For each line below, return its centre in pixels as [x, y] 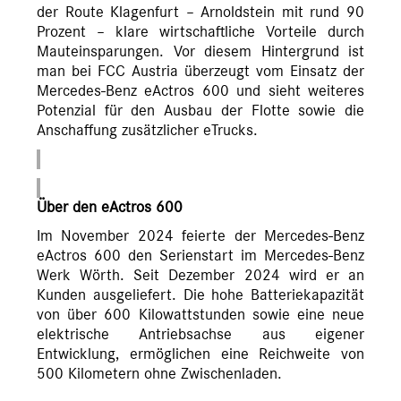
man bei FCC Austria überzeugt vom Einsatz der [200, 72]
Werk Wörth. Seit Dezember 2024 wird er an [200, 276]
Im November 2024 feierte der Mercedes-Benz [200, 237]
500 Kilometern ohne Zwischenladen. [159, 375]
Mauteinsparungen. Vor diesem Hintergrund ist [200, 52]
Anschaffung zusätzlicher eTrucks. [147, 131]
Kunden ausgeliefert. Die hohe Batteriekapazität [200, 296]
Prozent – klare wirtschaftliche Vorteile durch [200, 33]
